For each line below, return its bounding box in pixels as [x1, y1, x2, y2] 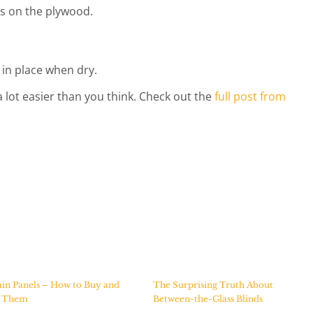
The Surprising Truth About [153, 279, 273, 290]
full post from [214, 89, 286, 104]
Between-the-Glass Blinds [153, 293, 263, 304]
